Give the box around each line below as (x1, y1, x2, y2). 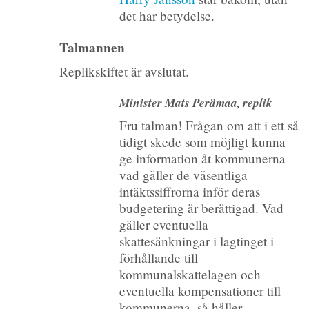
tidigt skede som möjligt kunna (119, 133, 286, 151)
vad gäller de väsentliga (119, 166, 248, 184)
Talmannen (59, 37, 125, 57)
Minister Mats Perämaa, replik (119, 93, 272, 111)
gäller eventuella (119, 216, 208, 234)
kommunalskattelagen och (119, 266, 261, 283)
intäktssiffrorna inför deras (119, 183, 260, 201)
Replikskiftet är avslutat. (59, 63, 189, 81)
